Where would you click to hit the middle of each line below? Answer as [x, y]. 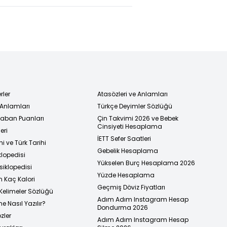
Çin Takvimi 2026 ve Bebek [138, 118]
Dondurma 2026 [123, 207]
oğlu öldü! [171, 15]
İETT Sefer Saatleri [124, 138]
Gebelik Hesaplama [128, 150]
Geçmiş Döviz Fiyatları [131, 187]
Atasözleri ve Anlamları [133, 94]
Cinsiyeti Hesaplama [130, 126]
